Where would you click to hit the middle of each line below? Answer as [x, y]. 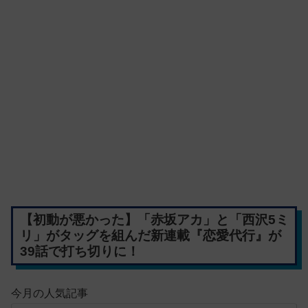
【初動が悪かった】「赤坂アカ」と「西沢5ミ [154, 220]
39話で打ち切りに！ [79, 252]
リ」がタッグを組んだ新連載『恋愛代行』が [150, 236]
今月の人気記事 [49, 293]
